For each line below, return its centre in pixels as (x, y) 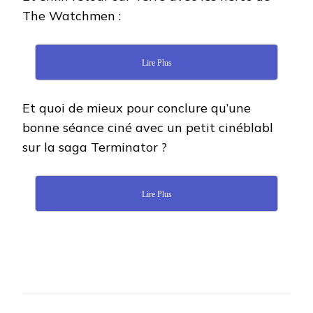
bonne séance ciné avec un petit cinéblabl (148, 127)
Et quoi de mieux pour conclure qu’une (137, 108)
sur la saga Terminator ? (95, 147)
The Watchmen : (72, 15)
